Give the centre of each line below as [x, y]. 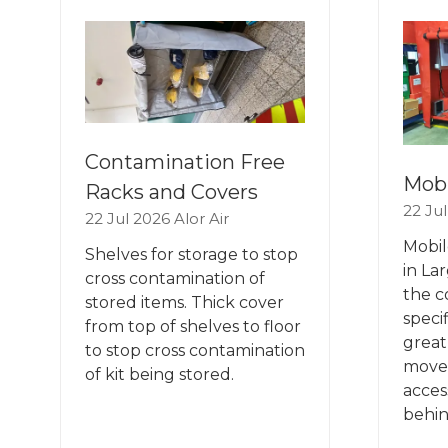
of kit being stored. [159, 374]
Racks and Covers [171, 191]
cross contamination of [175, 278]
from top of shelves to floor [193, 326]
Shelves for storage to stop [191, 254]
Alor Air [201, 218]
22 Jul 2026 [129, 218]
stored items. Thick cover [184, 302]
